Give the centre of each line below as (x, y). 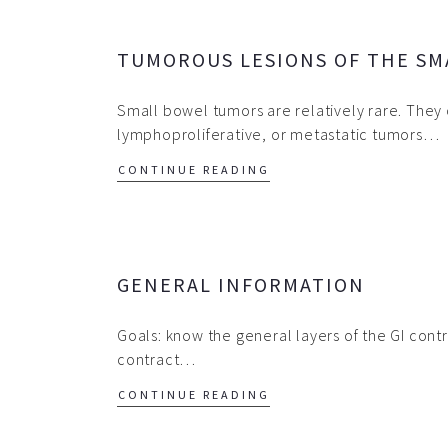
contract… (157, 359)
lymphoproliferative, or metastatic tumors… (278, 134)
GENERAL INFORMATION (241, 284)
